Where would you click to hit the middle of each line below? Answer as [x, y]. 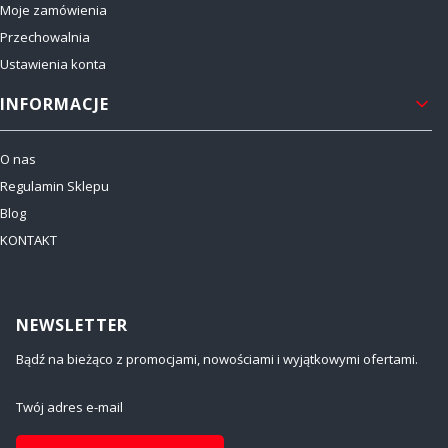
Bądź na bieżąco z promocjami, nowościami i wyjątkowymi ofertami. [217, 358]
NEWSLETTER [72, 324]
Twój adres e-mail [69, 406]
